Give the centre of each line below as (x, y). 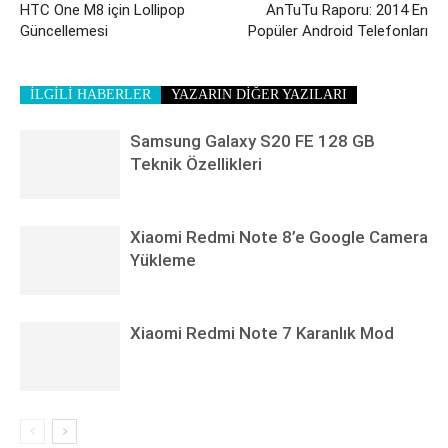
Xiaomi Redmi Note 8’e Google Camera (279, 236)
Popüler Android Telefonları (338, 30)
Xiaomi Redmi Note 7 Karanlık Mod (262, 332)
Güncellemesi (64, 30)
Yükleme (163, 259)
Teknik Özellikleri (196, 163)
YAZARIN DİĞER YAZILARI (259, 94)
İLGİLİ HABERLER (90, 94)
